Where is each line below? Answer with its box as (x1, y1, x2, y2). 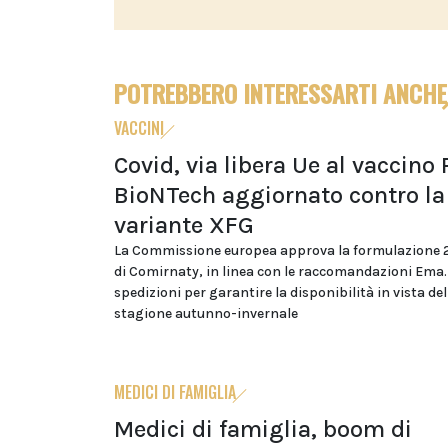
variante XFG (114, 211, 254, 240)
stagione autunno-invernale (114, 305, 298, 323)
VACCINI (114, 116, 164, 141)
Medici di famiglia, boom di (114, 415, 412, 444)
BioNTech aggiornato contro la (114, 181, 445, 210)
